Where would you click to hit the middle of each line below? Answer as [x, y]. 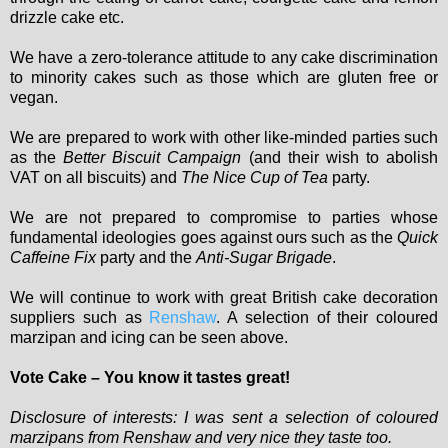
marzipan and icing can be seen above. [149, 338]
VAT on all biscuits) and [95, 178]
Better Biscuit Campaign [152, 158]
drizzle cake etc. [67, 18]
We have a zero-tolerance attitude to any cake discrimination [224, 58]
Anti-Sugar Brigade [264, 258]
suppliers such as [80, 318]
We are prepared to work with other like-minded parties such [224, 138]
